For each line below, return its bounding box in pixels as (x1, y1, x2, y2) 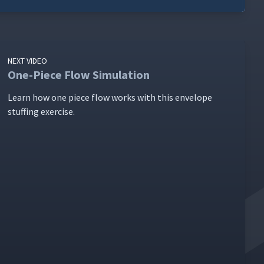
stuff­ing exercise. (8, 105, 75, 117)
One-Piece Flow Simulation (8, 67, 153, 82)
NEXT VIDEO (8, 55, 48, 66)
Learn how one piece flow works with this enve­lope (8, 91, 213, 103)
